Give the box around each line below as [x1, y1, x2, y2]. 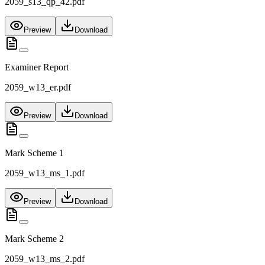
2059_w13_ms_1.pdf [5, 168, 85, 179]
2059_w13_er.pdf [5, 82, 71, 93]
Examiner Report [5, 62, 69, 73]
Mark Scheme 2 [5, 234, 64, 244]
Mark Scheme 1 [5, 148, 64, 159]
